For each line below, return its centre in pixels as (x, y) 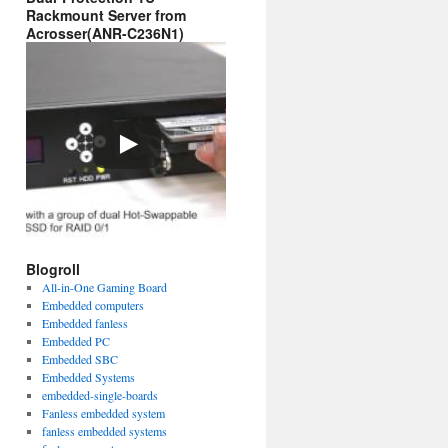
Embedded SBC (79, 359)
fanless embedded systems (104, 431)
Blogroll (53, 269)
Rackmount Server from (106, 15)
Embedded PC (75, 341)
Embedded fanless (84, 323)
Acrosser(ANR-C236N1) (105, 33)
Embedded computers (92, 305)
